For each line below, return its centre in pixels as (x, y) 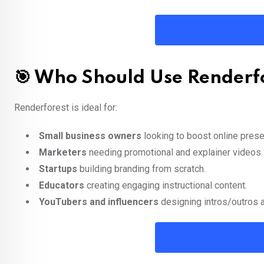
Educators (62, 186)
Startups (58, 169)
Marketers (63, 153)
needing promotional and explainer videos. (175, 153)
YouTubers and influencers (99, 202)
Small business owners (90, 136)
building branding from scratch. (141, 169)
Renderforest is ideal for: (66, 108)
